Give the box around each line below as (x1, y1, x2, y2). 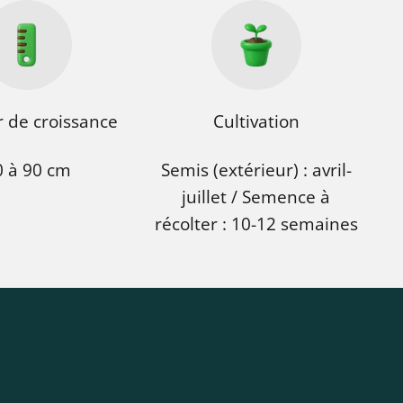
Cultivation (212, 109, 300, 133)
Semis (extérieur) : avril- (160, 157, 352, 182)
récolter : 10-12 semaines (154, 211, 358, 236)
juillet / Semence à (182, 184, 331, 209)
